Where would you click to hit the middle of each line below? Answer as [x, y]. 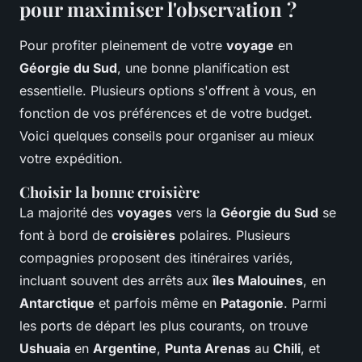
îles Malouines [258, 281]
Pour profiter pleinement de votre [123, 46]
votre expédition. [71, 159]
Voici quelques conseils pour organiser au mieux [167, 136]
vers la [196, 213]
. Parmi [305, 303]
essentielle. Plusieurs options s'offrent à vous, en [168, 91]
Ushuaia [45, 349]
